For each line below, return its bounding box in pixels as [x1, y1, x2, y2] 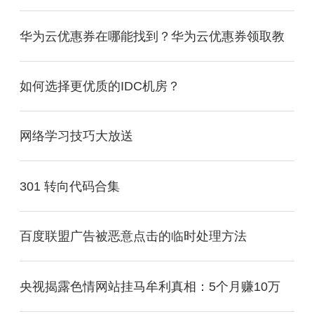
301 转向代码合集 [20, 179, 120, 193]
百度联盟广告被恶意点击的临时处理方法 [20, 229, 247, 244]
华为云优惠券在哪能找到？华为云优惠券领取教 [20, 29, 285, 43]
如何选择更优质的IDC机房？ [20, 78, 180, 93]
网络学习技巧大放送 [20, 129, 133, 144]
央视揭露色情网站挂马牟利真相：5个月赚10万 [20, 279, 280, 294]
